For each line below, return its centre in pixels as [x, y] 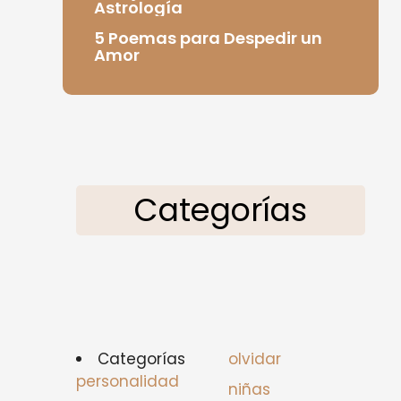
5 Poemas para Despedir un [208, 38]
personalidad [127, 381]
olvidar [254, 359]
